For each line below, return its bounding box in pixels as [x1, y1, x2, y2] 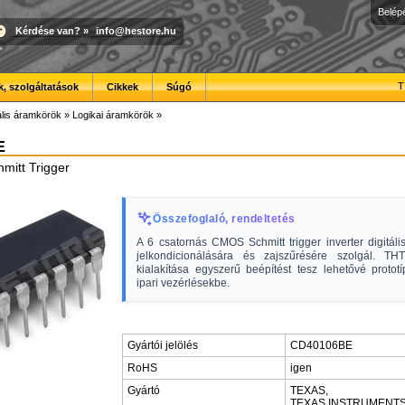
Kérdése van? [15, 24, 80, 36]
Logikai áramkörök [72, 109, 154, 120]
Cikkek [107, 81, 138, 92]
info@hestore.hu [96, 24, 176, 36]
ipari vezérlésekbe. [137, 277, 230, 289]
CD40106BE [290, 339, 353, 352]
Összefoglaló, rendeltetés [153, 212, 296, 225]
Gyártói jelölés [127, 339, 198, 352]
